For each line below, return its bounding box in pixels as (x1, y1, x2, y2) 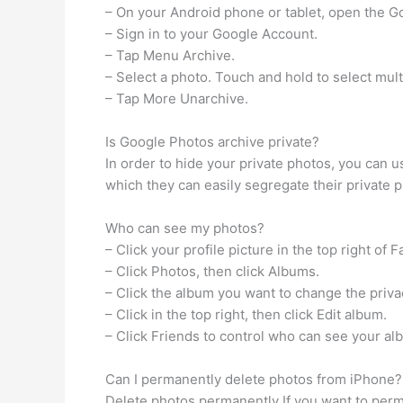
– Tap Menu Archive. (105, 47, 235, 64)
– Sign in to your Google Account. (105, 25, 318, 42)
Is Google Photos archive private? (105, 133, 319, 150)
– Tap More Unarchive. (105, 90, 248, 107)
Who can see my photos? (105, 219, 264, 237)
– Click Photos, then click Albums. (105, 263, 319, 280)
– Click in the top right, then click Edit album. (105, 306, 387, 323)
